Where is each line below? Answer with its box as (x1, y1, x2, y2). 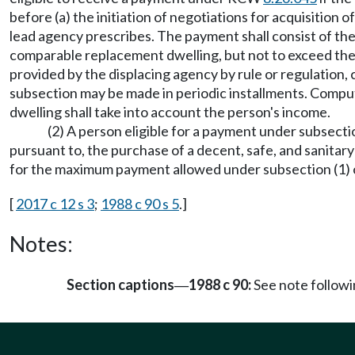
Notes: (10, 231, 73, 257)
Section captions (67, 276, 174, 293)
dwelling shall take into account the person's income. (10, 103, 330, 120)
